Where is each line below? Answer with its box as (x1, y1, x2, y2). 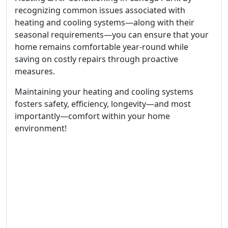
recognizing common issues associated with (15, 5, 185, 16)
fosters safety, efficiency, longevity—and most (15, 98, 191, 109)
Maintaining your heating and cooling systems (15, 86, 193, 97)
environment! (15, 123, 67, 134)
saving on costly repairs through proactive (15, 53, 178, 65)
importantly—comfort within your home (15, 110, 170, 122)
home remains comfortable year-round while (15, 41, 188, 52)
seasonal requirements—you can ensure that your (15, 29, 209, 40)
